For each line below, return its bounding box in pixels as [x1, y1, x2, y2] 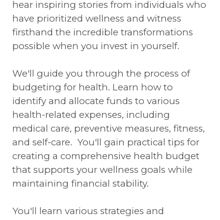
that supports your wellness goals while [12, 164, 192, 175]
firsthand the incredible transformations [12, 27, 193, 38]
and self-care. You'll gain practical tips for [12, 137, 199, 148]
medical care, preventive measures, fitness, [12, 123, 205, 134]
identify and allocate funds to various [12, 95, 180, 107]
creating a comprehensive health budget [12, 150, 199, 162]
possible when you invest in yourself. [12, 40, 182, 52]
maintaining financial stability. [12, 178, 149, 189]
